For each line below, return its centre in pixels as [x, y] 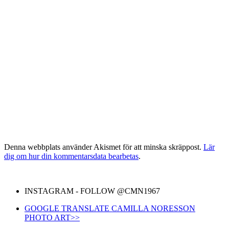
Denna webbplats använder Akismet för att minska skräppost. [104, 147]
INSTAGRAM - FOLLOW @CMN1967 [92, 191]
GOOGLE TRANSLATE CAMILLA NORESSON [110, 209]
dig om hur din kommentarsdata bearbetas [71, 156]
